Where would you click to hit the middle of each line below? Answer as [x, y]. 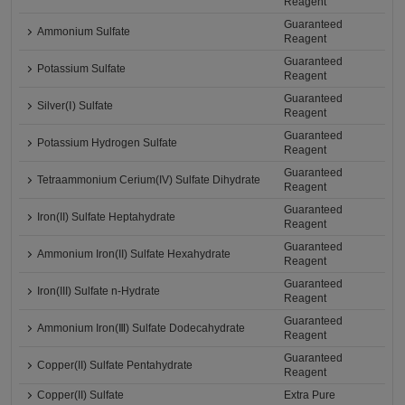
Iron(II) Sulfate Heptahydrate [107, 217]
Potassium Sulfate [82, 69]
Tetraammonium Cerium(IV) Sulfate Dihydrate [149, 180]
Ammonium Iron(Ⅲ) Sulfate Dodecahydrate [141, 329]
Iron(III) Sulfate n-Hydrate [99, 292]
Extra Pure [310, 396]
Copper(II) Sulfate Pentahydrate [115, 366]
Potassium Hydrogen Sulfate [108, 143]
